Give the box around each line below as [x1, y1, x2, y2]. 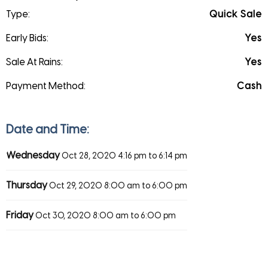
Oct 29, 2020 [49, 180, 102, 191]
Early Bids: [6, 32, 48, 44]
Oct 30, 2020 [35, 210, 91, 221]
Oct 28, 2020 [62, 150, 116, 161]
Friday [6, 209, 35, 221]
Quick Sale [209, 8, 262, 20]
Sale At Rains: [6, 56, 63, 68]
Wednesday [6, 149, 62, 161]
